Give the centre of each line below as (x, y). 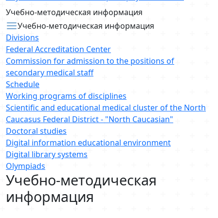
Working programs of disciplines (66, 96)
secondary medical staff (50, 73)
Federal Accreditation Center (58, 49)
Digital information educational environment (88, 143)
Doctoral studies (36, 131)
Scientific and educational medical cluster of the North (106, 108)
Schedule (23, 84)
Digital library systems (47, 154)
